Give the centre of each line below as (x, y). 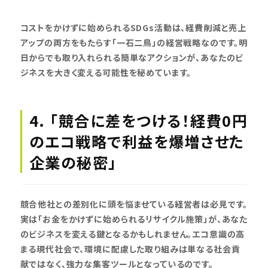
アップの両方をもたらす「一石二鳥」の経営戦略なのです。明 (134, 42)
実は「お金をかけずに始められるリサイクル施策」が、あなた (134, 219)
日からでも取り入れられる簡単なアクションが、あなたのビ (132, 57)
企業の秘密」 (73, 162)
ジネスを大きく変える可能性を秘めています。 (106, 72)
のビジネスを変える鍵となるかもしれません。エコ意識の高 (133, 234)
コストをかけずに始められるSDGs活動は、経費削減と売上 (133, 27)
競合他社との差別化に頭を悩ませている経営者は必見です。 (134, 204)
